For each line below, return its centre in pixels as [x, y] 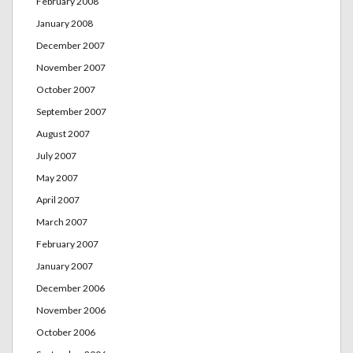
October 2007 [66, 89]
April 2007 [58, 199]
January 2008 [65, 23]
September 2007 [71, 111]
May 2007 [57, 177]
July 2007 [56, 155]
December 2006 [71, 288]
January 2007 [65, 266]
